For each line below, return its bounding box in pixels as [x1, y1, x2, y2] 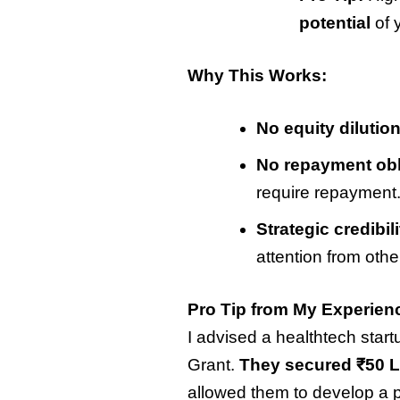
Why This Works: [187, 66, 327, 86]
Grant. [187, 355, 239, 375]
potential [299, 12, 371, 32]
